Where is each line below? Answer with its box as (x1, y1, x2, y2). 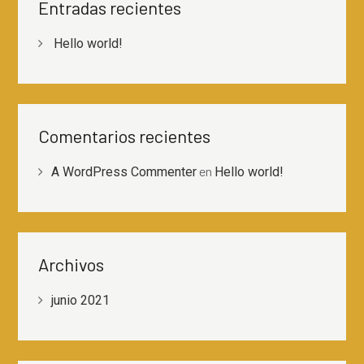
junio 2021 (51, 292, 110, 308)
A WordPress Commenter (51, 164, 197, 180)
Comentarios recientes (38, 125, 211, 146)
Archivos (38, 253, 105, 275)
